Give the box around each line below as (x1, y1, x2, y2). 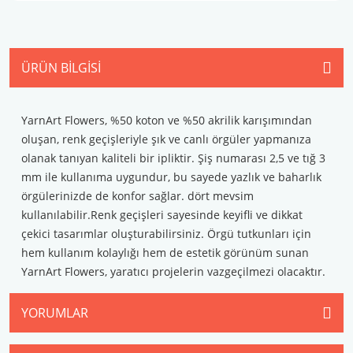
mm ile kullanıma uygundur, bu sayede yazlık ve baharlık (21, 169, 321, 184)
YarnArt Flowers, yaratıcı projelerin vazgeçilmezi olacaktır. (21, 264, 325, 279)
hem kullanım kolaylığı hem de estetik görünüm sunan (21, 245, 309, 260)
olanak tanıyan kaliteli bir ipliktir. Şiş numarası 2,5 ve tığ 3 (21, 150, 325, 165)
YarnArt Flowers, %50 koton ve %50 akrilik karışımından (21, 113, 312, 128)
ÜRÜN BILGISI (21, 59, 101, 76)
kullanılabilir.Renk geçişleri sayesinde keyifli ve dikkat (21, 207, 303, 222)
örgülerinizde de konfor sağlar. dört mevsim (21, 188, 254, 203)
